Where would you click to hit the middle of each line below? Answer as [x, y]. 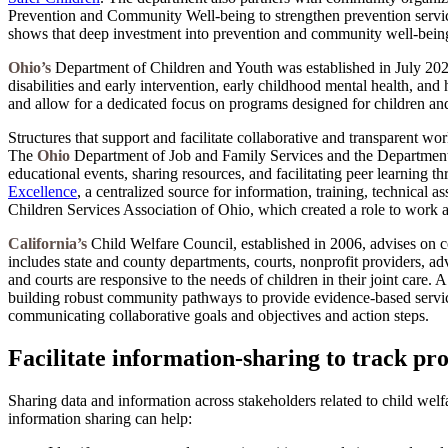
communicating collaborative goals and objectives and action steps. [218, 316]
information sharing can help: [100, 418]
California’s [47, 244]
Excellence [42, 192]
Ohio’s [29, 68]
